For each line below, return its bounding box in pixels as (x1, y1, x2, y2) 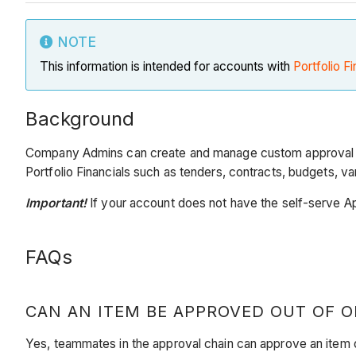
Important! (25, 195, 91, 211)
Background (25, 107, 134, 131)
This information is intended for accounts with (40, 59, 293, 75)
